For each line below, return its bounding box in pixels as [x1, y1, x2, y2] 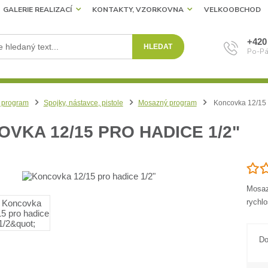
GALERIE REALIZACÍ [3, 5, 72, 15]
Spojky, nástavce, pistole [43, 99, 123, 108]
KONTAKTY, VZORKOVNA [92, 5, 184, 15]
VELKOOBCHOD [203, 5, 261, 15]
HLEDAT [144, 42, 173, 51]
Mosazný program [138, 99, 197, 108]
